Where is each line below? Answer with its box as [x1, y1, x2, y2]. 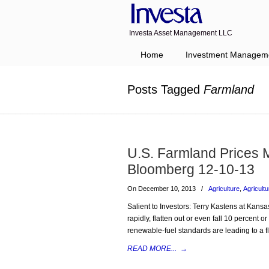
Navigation [115, 44, 156, 53]
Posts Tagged [127, 83, 204, 96]
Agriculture [208, 185, 240, 192]
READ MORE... [127, 244, 177, 253]
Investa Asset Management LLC [129, 29, 232, 37]
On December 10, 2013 [127, 185, 198, 192]
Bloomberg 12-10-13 [127, 162, 255, 177]
